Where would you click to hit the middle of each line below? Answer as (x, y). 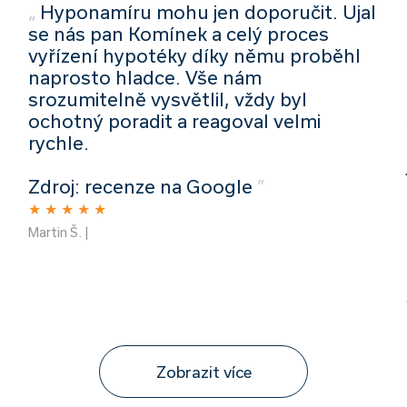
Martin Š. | (58, 232)
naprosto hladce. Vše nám (144, 77)
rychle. (58, 142)
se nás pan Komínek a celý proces (178, 33)
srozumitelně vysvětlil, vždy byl (167, 99)
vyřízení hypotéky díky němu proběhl (194, 55)
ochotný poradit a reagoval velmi (174, 120)
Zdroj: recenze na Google (140, 186)
